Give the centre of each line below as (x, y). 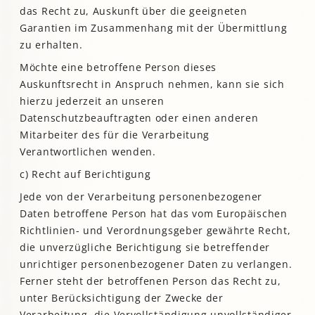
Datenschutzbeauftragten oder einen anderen (139, 117)
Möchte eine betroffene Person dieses (118, 67)
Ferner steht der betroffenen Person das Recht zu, (150, 281)
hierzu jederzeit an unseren (92, 101)
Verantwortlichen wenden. (88, 151)
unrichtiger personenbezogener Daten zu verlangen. (156, 264)
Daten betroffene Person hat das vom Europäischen (154, 213)
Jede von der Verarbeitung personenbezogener (141, 196)
